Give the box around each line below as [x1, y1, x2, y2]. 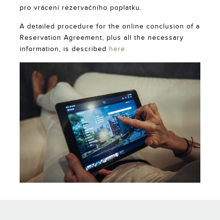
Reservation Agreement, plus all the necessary [20, 34, 184, 42]
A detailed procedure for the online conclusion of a [20, 23, 200, 31]
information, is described [20, 45, 109, 54]
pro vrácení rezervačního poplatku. [20, 4, 142, 12]
